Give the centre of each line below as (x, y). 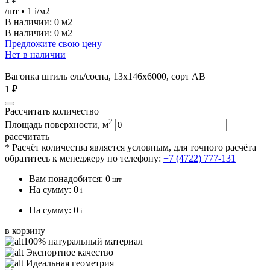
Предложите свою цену (53, 43)
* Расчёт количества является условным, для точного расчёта (130, 148)
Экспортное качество (68, 253)
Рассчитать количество (52, 111)
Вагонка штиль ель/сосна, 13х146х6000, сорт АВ (105, 76)
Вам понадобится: (67, 179)
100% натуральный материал (83, 242)
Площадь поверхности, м (57, 125)
